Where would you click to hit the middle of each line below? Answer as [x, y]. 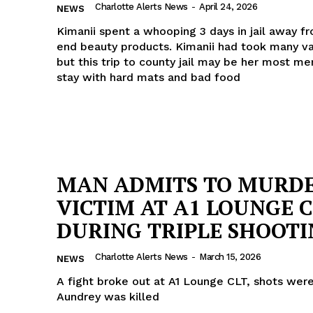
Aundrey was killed [108, 296]
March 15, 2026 [230, 256]
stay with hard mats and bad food [148, 77]
